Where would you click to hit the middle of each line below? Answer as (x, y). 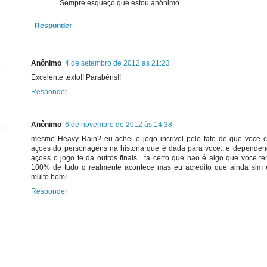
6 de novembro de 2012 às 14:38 (119, 125)
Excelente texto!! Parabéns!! (76, 78)
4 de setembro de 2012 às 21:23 (117, 63)
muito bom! (49, 177)
